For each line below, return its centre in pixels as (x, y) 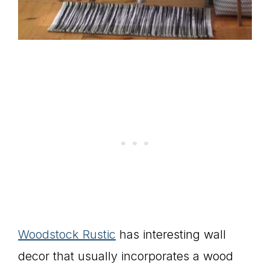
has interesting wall (171, 235)
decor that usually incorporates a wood (126, 256)
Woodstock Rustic (67, 235)
